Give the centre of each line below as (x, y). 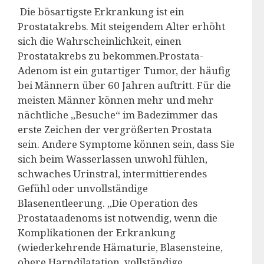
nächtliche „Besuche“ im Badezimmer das (118, 114)
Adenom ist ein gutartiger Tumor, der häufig (124, 70)
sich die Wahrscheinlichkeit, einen (100, 41)
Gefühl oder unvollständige (83, 188)
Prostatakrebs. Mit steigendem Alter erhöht (121, 26)
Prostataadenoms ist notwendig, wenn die (118, 217)
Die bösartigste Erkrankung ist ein (101, 11)
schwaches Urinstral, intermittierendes (112, 173)
